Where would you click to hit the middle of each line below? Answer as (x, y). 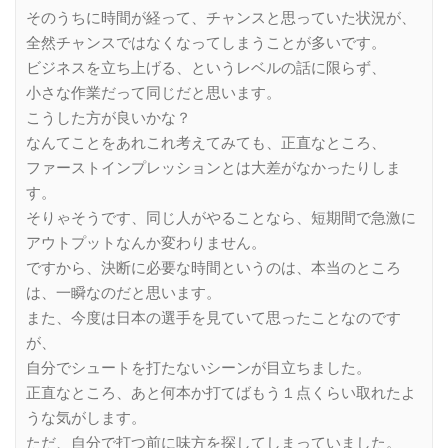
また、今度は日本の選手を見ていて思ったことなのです (213, 317)
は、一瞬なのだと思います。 (123, 292)
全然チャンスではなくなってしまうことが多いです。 (206, 42)
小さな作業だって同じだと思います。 (153, 92)
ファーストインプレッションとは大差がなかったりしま (213, 167)
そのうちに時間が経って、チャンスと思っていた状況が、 (221, 17)
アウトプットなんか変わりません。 (146, 242)
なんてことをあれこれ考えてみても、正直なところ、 (206, 142)
